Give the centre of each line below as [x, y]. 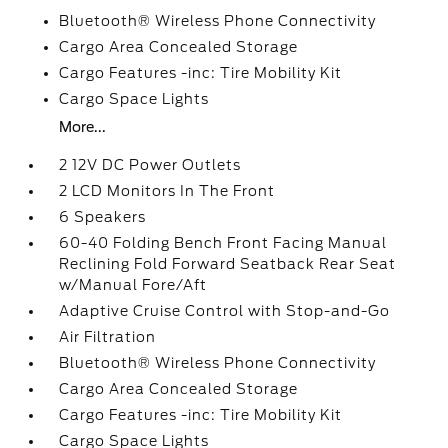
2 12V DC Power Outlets [150, 165]
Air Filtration [108, 337]
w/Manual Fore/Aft [133, 285]
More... [83, 127]
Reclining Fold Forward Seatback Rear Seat [228, 264]
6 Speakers [103, 217]
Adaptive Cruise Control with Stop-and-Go [225, 311]
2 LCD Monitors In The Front [167, 191]
